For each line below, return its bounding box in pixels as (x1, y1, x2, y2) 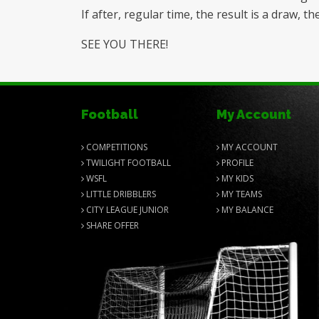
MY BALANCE (219, 204, 273, 216)
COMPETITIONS (84, 141, 147, 153)
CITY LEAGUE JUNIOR (84, 204, 169, 216)
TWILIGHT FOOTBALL (84, 157, 171, 169)
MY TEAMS (219, 188, 262, 200)
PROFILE (219, 157, 253, 169)
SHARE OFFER (84, 219, 139, 231)
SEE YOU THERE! (81, 36, 168, 52)
